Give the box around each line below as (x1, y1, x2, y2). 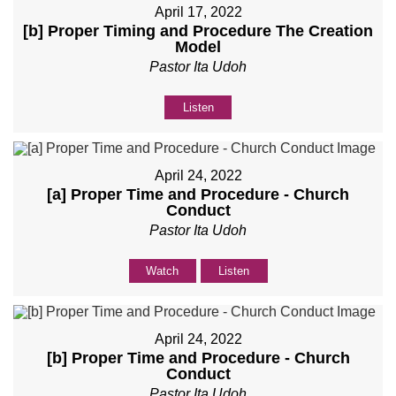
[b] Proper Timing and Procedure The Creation (23, 21, 373, 40)
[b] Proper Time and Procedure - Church (46, 348, 350, 367)
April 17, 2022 (154, 4, 242, 19)
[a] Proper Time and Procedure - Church (47, 185, 349, 203)
